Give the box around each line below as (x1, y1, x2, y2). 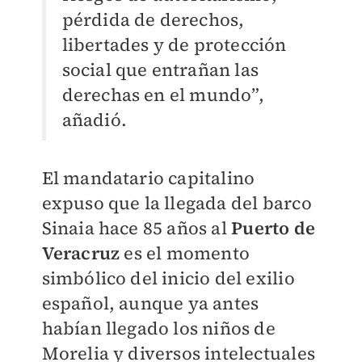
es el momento (120, 241, 250, 265)
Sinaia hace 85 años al (41, 216, 232, 240)
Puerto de (231, 216, 315, 240)
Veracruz (41, 241, 120, 265)
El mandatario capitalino (41, 166, 255, 190)
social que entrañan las (61, 57, 259, 82)
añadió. (61, 107, 127, 132)
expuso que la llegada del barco (41, 191, 312, 215)
